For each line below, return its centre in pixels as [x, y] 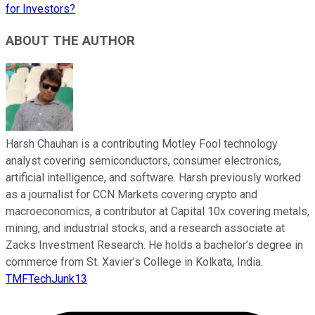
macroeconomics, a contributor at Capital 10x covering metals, [157, 212]
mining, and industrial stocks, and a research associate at [145, 229]
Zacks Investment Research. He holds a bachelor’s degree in [154, 245]
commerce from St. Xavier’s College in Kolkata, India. [134, 262]
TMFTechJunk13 [46, 279]
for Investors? [40, 8]
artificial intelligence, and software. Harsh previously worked [153, 178]
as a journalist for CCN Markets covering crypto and [131, 195]
